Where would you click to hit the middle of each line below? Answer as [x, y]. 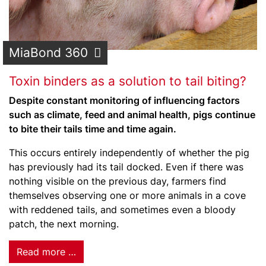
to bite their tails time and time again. [93, 129]
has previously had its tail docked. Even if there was [126, 167]
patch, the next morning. [64, 224]
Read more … [46, 252]
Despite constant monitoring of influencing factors [124, 100]
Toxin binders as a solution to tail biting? [128, 81]
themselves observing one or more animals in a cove [127, 195]
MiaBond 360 [48, 53]
